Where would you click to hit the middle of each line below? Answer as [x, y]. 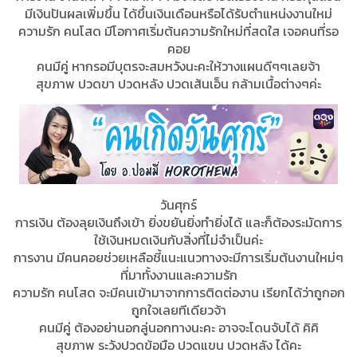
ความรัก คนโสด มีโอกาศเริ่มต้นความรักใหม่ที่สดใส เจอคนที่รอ [178, 31]
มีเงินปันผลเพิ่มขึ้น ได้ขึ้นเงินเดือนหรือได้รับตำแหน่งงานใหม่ [178, 14]
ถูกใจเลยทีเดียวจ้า [178, 310]
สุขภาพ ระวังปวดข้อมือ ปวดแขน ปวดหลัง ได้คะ [178, 345]
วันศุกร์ [178, 205]
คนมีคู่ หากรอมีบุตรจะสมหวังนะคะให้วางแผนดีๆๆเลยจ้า [178, 67]
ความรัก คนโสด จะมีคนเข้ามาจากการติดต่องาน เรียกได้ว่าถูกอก [178, 293]
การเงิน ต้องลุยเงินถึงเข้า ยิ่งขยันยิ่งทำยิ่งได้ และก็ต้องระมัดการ [178, 223]
